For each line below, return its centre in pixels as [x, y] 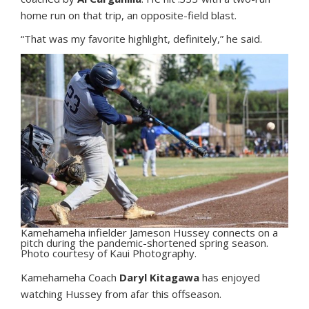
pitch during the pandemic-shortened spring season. [144, 243]
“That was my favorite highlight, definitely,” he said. [141, 39]
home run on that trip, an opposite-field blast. [129, 16]
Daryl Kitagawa [159, 277]
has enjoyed [230, 277]
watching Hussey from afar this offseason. [121, 294]
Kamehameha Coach [70, 277]
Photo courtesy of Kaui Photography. [109, 253]
